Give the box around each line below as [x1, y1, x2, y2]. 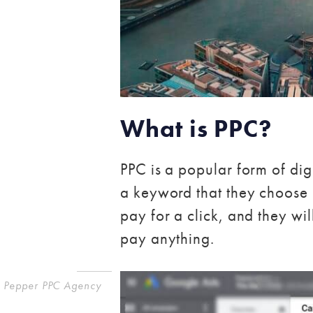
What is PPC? [120, 113, 272, 145]
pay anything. [120, 228, 214, 249]
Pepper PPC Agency [3, 278, 101, 293]
